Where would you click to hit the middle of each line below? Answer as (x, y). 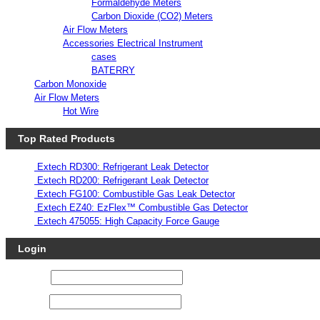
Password (26, 301)
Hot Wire (81, 111)
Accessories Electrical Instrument (133, 43)
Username (27, 277)
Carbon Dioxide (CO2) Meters (152, 16)
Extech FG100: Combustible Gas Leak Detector (136, 194)
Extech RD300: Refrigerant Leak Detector (123, 166)
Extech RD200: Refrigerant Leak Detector (123, 180)
